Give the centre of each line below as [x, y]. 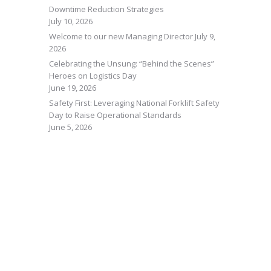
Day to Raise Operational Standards [115, 115]
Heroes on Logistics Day [94, 76]
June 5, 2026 [70, 127]
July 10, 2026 [71, 21]
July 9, [205, 36]
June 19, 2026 [73, 88]
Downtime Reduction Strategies [106, 9]
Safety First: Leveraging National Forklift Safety [134, 103]
